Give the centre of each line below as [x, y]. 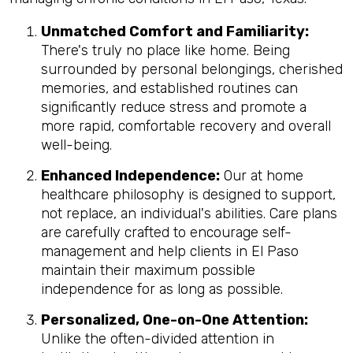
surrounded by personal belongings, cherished [192, 69]
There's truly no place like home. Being [165, 50]
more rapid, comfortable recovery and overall [186, 126]
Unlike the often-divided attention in [158, 339]
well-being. [76, 145]
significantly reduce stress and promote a [174, 107]
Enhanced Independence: [130, 176]
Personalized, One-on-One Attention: [175, 320]
